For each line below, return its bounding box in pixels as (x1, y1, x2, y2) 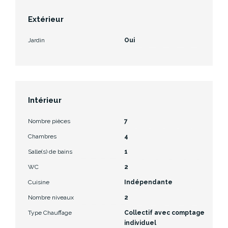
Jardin (28, 36, 45, 44)
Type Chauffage (28, 209, 72, 216)
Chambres (28, 132, 56, 140)
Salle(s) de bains (28, 148, 72, 155)
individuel (124, 219, 156, 226)
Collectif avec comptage (124, 209, 205, 216)
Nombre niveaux (28, 193, 74, 201)
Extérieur (28, 14, 64, 24)
